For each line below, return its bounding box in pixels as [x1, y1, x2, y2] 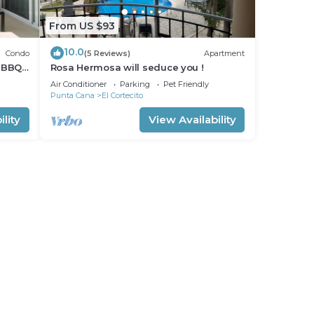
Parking [119, 79, 150, 89]
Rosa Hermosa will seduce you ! [50, 62, 204, 73]
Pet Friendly [163, 79, 209, 89]
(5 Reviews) [83, 48, 130, 58]
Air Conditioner [50, 79, 107, 89]
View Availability [148, 113, 236, 126]
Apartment [204, 48, 245, 58]
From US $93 [48, 19, 115, 32]
